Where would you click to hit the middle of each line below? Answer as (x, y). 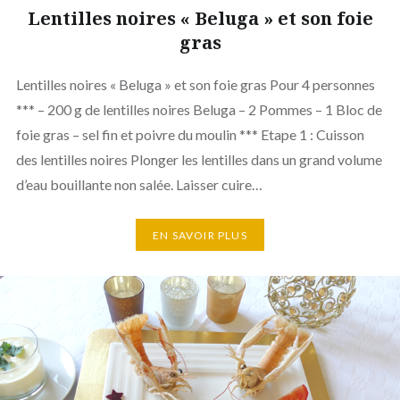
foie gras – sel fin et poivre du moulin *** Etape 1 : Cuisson (190, 135)
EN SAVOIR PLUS (200, 235)
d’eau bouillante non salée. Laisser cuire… (139, 185)
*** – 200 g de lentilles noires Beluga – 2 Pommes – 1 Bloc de (199, 110)
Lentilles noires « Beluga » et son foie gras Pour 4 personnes (195, 85)
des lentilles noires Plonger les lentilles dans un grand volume (199, 160)
